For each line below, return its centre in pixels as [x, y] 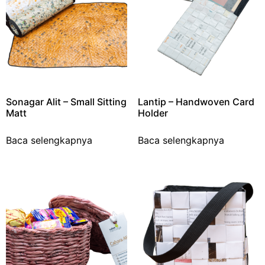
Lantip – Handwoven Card [196, 102]
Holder [153, 113]
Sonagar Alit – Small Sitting [66, 102]
